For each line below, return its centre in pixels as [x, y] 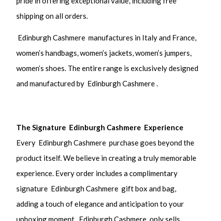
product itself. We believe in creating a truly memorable [107, 158]
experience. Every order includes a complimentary [97, 173]
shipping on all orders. [52, 16]
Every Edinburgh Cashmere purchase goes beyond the [106, 143]
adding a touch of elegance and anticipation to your [100, 204]
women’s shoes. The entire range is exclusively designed [108, 68]
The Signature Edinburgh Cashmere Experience [100, 128]
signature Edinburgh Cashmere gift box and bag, [96, 189]
